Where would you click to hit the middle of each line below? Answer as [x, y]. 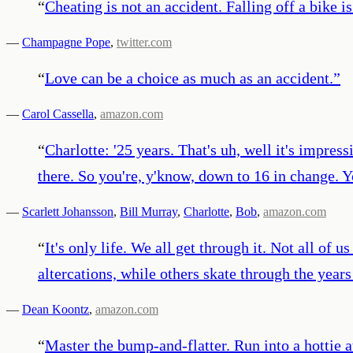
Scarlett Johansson [68, 211]
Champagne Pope [66, 42]
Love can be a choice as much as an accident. [189, 78]
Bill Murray [149, 211]
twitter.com [144, 42]
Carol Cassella [58, 113]
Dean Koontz [56, 309]
